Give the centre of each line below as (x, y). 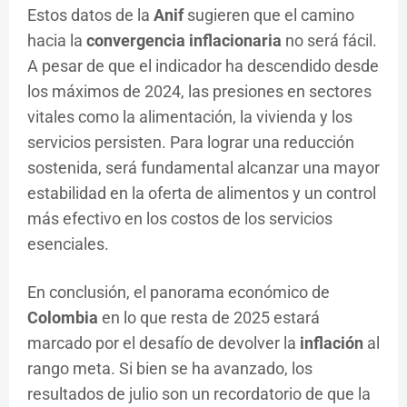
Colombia (63, 318)
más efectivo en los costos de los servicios (180, 219)
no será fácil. (329, 41)
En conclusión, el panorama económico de (179, 293)
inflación (332, 343)
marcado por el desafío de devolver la (164, 343)
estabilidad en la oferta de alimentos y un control (202, 194)
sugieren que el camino (269, 15)
